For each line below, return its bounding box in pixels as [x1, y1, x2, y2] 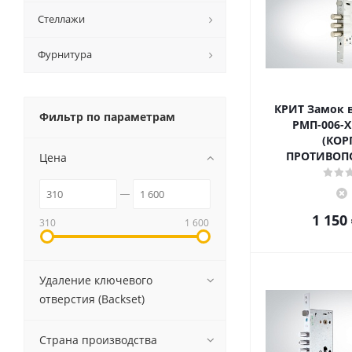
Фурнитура [38, 47, 92, 61]
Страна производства [39, 332, 157, 347]
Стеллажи [38, 12, 85, 26]
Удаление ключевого [39, 273, 152, 288]
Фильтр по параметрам [39, 109, 175, 124]
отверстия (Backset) [39, 291, 145, 306]
